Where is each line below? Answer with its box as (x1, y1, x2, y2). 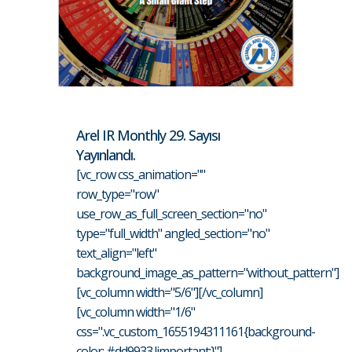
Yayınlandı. (76, 145, 135, 164)
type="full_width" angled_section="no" (76, 224, 269, 242)
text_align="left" (76, 244, 156, 262)
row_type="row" (76, 185, 159, 203)
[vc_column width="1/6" (76, 302, 195, 321)
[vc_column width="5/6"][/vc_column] (76, 283, 262, 301)
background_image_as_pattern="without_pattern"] (76, 263, 339, 281)
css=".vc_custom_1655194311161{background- (76, 322, 315, 340)
